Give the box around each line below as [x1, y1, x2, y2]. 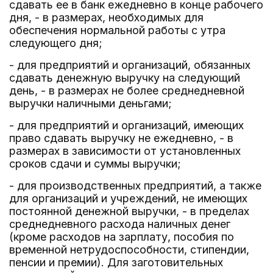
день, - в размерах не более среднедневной [9, 84, 244, 97]
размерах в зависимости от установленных [9, 144, 241, 157]
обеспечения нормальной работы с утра [9, 24, 225, 37]
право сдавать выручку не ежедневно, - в [9, 132, 233, 144]
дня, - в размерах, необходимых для [9, 11, 204, 24]
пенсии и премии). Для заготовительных [9, 256, 223, 269]
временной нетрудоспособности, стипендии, [9, 243, 249, 256]
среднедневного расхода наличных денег [9, 218, 230, 230]
